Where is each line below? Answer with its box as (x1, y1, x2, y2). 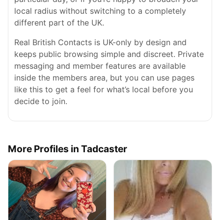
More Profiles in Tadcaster (8, 143, 127, 155)
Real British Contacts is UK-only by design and (14, 37, 187, 47)
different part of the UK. (14, 18, 104, 27)
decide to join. (14, 96, 67, 106)
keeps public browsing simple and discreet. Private (14, 49, 204, 59)
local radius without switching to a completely (14, 6, 186, 16)
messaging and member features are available (14, 61, 186, 71)
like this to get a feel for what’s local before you (14, 84, 193, 94)
